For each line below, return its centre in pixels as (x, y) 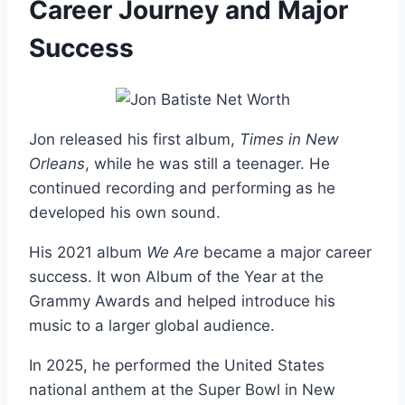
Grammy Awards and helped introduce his (182, 301)
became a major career (285, 252)
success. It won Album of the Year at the (176, 276)
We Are (173, 252)
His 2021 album (88, 252)
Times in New (289, 139)
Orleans (57, 163)
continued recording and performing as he (182, 188)
